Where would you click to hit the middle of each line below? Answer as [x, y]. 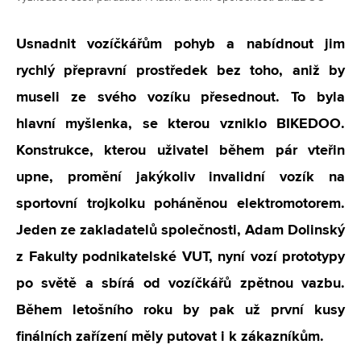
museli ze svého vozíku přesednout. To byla [180, 97]
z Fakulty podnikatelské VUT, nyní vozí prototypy [180, 256]
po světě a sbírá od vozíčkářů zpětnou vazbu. [180, 283]
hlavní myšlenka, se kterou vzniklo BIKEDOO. [180, 123]
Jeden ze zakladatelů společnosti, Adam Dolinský [180, 230]
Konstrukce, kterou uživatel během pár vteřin [180, 150]
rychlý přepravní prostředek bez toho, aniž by [180, 70]
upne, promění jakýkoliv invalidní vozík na [180, 176]
